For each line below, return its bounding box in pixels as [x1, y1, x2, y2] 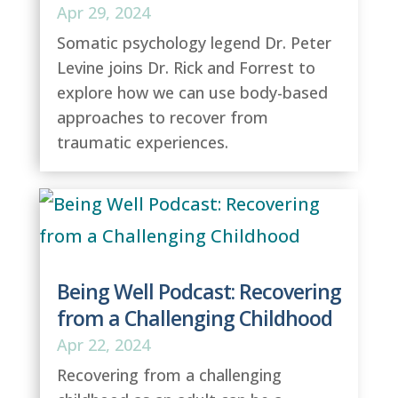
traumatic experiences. [56, 131, 228, 153]
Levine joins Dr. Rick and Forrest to [56, 57, 315, 78]
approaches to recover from [56, 107, 268, 128]
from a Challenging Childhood [56, 304, 332, 332]
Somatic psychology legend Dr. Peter [56, 32, 331, 53]
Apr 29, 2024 [56, 2, 150, 23]
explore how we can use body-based [56, 82, 328, 103]
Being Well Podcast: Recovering [56, 277, 341, 306]
